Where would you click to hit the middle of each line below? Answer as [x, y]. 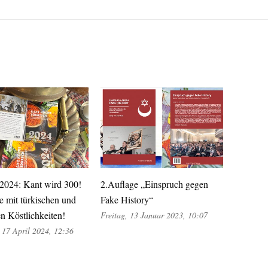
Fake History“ [127, 200]
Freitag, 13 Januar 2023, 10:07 [154, 215]
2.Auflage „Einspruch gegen [154, 184]
